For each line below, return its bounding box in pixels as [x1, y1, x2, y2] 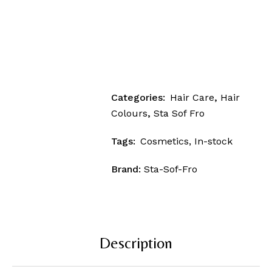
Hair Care [170, 92, 215, 104]
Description [100, 234, 172, 253]
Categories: [111, 92, 166, 104]
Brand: [111, 163, 144, 175]
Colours [111, 107, 148, 120]
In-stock [194, 135, 233, 148]
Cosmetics [140, 135, 189, 148]
